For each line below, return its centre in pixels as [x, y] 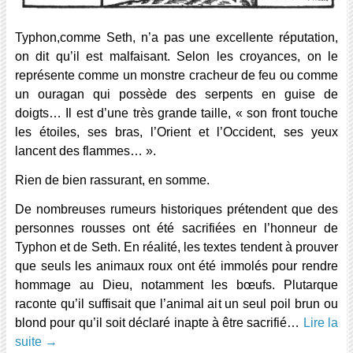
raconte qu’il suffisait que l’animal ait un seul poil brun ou [176, 303]
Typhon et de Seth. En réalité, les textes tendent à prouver [176, 247]
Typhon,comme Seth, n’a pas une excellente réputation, [176, 37]
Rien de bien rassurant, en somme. [112, 180]
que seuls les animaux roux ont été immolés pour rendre [176, 266]
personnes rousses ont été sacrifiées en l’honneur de [176, 228]
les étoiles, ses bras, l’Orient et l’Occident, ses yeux [176, 132]
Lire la [321, 322]
